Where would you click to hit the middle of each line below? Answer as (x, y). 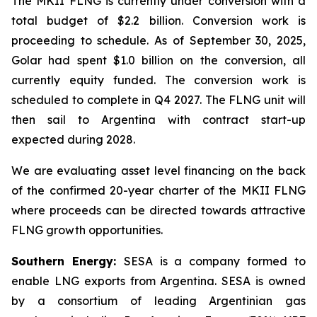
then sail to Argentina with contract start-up (158, 120)
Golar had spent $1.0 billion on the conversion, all (158, 60)
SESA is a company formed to (215, 261)
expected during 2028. (73, 139)
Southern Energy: (68, 261)
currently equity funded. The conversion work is (158, 80)
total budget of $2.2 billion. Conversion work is (158, 21)
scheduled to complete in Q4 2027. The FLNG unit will (158, 100)
